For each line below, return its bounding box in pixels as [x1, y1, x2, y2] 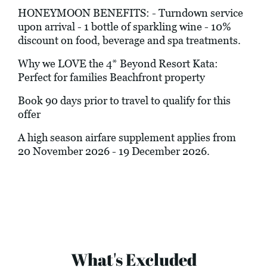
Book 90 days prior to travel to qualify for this [18, 94, 231, 107]
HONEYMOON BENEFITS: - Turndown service [18, 7, 243, 20]
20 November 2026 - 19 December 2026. [18, 145, 210, 158]
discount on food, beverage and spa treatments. [18, 34, 241, 47]
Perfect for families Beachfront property [18, 71, 205, 84]
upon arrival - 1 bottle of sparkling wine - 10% [18, 20, 231, 33]
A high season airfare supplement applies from [18, 131, 236, 144]
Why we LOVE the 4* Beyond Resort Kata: [18, 57, 218, 70]
